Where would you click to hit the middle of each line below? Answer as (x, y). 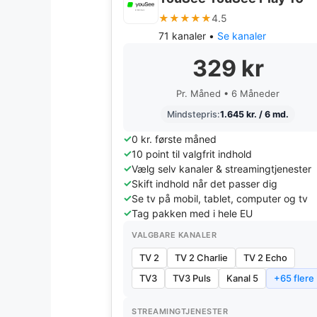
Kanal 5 (242, 278)
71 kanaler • (188, 36)
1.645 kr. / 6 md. (254, 114)
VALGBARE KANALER (174, 235)
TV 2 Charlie (201, 258)
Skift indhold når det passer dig (204, 184)
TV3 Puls (192, 278)
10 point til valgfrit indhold (192, 154)
